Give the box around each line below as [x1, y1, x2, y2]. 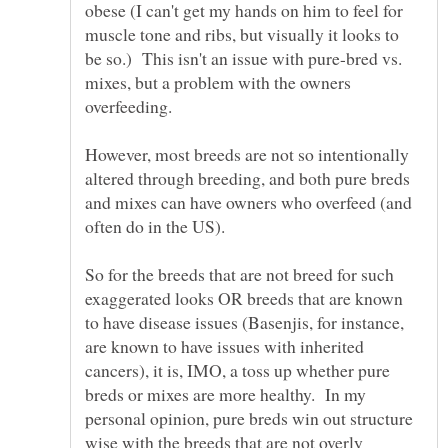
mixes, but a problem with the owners [85, 69, 351, 94]
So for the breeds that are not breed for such [85, 261, 394, 286]
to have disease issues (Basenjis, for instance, [85, 309, 404, 334]
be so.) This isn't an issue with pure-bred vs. [85, 45, 402, 70]
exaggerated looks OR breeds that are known [85, 285, 403, 310]
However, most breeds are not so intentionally [85, 141, 409, 166]
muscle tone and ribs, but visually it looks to [85, 21, 399, 46]
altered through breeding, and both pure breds [85, 165, 410, 190]
